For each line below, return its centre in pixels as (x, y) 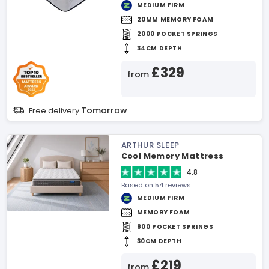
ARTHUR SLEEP (150, 145)
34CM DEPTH (159, 48)
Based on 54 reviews (156, 185)
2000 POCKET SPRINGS (177, 34)
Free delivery (55, 111)
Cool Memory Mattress (172, 156)
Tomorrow (104, 110)
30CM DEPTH (159, 241)
